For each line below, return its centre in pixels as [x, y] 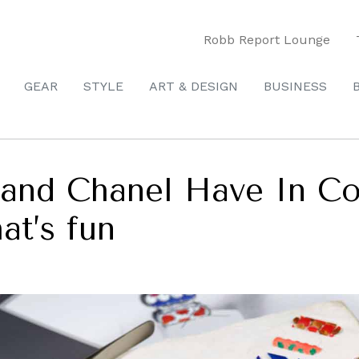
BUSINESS [295, 86]
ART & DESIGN [194, 86]
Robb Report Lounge [267, 39]
